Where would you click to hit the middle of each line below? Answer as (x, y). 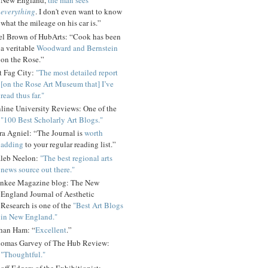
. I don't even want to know (79, 12)
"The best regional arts (76, 158)
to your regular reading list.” (70, 144)
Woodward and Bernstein (77, 48)
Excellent (51, 230)
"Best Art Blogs (98, 205)
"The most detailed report (77, 72)
